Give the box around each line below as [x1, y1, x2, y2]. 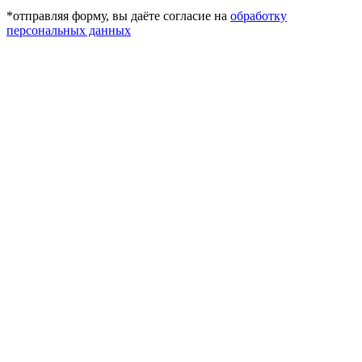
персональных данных [6, 23, 131, 37]
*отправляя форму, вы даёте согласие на [6, 8, 230, 23]
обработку [230, 8, 287, 23]
